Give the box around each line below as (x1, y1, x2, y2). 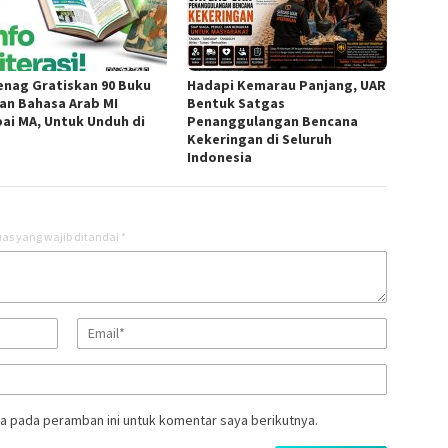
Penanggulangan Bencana (187, 112, 359, 131)
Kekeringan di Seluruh (187, 130, 333, 149)
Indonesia (187, 148, 253, 167)
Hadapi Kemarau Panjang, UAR (187, 76, 387, 95)
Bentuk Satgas (187, 94, 286, 113)
